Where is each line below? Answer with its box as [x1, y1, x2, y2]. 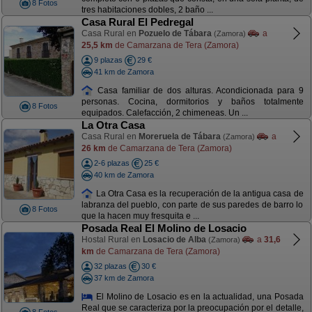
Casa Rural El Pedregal [81, 16, 194, 28]
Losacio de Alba [142, 235, 206, 244]
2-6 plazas [93, 159, 130, 167]
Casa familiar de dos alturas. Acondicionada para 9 [93, 85, 304, 95]
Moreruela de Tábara [138, 132, 221, 141]
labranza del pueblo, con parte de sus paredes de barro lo [81, 200, 304, 210]
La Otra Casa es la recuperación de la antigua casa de [93, 188, 304, 198]
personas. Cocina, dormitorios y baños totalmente [81, 97, 304, 107]
